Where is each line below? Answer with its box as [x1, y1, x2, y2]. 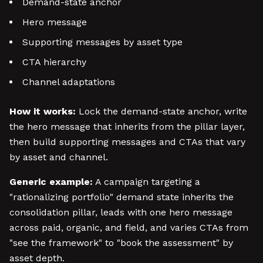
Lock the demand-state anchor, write [76, 106, 247, 117]
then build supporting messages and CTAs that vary [9, 136, 245, 147]
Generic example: [9, 176, 93, 187]
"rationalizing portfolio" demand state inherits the [9, 191, 234, 203]
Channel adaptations [22, 76, 115, 87]
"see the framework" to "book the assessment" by [9, 237, 233, 248]
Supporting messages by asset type [22, 36, 183, 48]
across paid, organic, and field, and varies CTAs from [9, 222, 248, 233]
